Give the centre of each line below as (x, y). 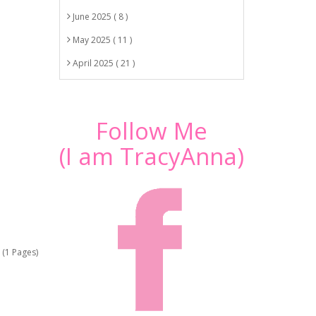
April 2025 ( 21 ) (102, 63)
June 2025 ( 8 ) (99, 17)
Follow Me (151, 131)
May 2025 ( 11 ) (101, 40)
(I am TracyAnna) (151, 156)
